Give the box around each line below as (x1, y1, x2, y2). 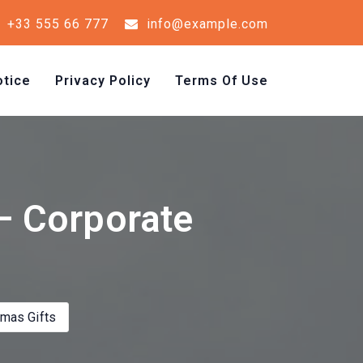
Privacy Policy (55, 73, 151, 88)
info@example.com (143, 16, 268, 32)
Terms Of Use (175, 73, 268, 88)
